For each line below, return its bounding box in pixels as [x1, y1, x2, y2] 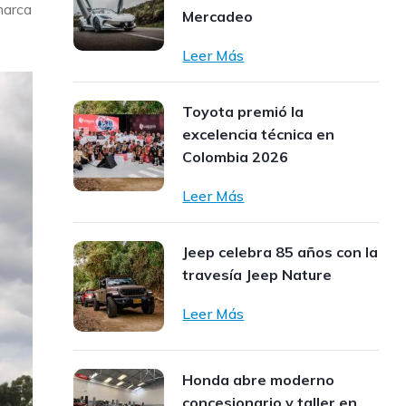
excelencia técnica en [182, 125, 335, 143]
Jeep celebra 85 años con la [182, 243, 379, 261]
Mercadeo [182, 7, 254, 25]
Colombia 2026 [182, 148, 289, 166]
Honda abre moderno [182, 371, 335, 389]
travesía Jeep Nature [182, 266, 333, 284]
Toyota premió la [182, 102, 304, 121]
